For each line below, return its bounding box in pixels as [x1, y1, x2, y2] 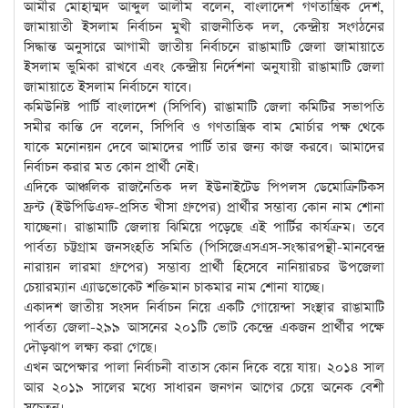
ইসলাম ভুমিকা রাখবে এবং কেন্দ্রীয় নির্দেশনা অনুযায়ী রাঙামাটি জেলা [24, 57, 384, 76]
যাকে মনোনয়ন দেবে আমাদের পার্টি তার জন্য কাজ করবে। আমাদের [24, 138, 384, 157]
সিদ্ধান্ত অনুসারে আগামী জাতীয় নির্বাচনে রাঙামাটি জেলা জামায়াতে [24, 37, 384, 56]
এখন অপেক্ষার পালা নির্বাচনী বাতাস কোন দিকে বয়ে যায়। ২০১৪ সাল [24, 358, 384, 377]
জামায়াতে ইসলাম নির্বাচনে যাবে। [24, 77, 192, 97]
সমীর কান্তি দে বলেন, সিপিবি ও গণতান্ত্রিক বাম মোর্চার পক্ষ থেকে [24, 117, 384, 137]
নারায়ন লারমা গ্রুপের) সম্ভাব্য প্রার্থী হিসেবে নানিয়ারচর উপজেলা [24, 258, 384, 277]
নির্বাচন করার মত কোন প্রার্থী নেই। [24, 158, 199, 177]
